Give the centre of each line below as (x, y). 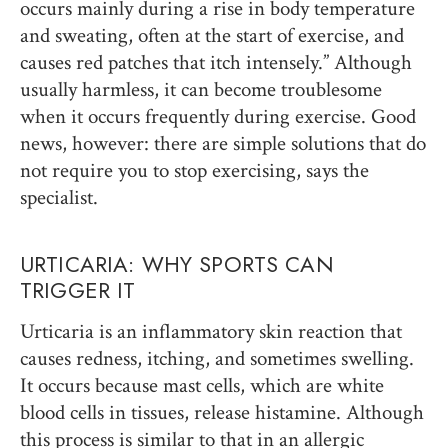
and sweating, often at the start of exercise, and (212, 35)
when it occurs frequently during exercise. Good (218, 116)
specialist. (59, 197)
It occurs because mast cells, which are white (202, 385)
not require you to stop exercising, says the (194, 170)
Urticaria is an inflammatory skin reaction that (211, 331)
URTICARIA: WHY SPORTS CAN (177, 263)
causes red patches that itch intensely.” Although (216, 62)
